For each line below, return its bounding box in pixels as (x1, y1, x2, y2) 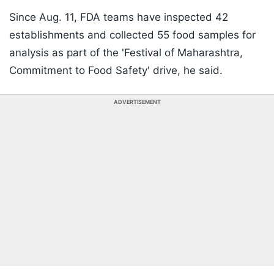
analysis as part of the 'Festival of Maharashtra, (9, 46, 243, 59)
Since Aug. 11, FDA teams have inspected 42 (9, 11, 228, 24)
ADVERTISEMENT (113, 98, 161, 106)
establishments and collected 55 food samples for (9, 29, 256, 42)
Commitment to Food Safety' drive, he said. (9, 64, 223, 77)
